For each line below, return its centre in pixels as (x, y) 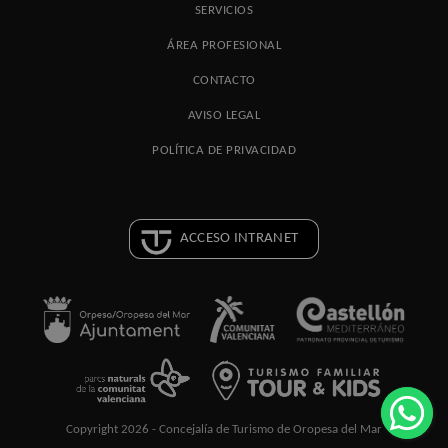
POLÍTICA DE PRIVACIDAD (224, 151)
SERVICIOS (224, 11)
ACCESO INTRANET (239, 239)
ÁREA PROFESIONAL (224, 46)
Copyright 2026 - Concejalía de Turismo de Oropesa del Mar (224, 430)
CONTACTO (224, 81)
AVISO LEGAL (224, 116)
